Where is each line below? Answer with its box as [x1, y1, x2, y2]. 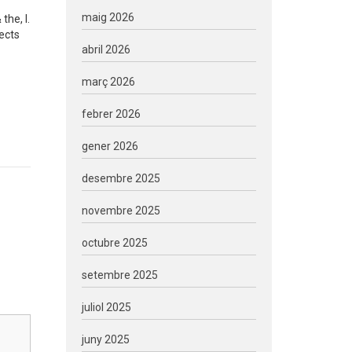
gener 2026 [81, 140, 138, 152]
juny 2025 [81, 333, 130, 346]
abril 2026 [81, 43, 130, 56]
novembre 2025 [81, 204, 160, 217]
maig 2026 [81, 11, 134, 24]
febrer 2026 [81, 108, 141, 120]
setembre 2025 [81, 269, 158, 281]
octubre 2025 [81, 236, 148, 249]
